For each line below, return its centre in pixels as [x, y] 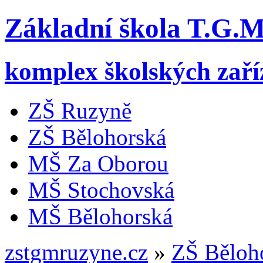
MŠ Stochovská [101, 190]
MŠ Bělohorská [100, 216]
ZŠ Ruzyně [80, 110]
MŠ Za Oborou [98, 163]
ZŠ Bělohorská [97, 137]
